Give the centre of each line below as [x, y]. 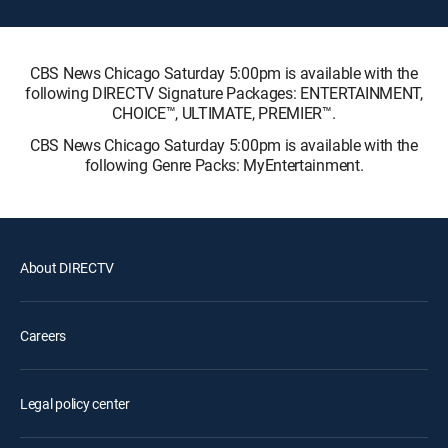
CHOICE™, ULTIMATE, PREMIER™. [224, 112]
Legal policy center [75, 403]
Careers [43, 335]
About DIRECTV [67, 267]
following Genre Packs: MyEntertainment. [224, 164]
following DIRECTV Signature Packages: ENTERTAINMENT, [224, 92]
